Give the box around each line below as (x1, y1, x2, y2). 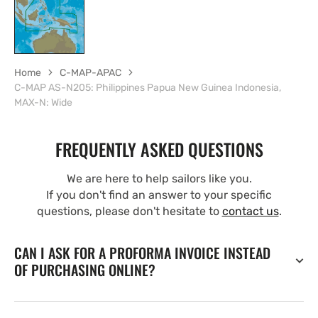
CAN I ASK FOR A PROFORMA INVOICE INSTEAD (14, 241, 270, 263)
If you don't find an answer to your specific (46, 187, 272, 202)
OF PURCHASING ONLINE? (14, 258, 155, 280)
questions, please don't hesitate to (36, 204, 222, 218)
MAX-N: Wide (14, 96, 72, 109)
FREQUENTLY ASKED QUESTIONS (55, 136, 263, 162)
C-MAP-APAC (60, 66, 121, 79)
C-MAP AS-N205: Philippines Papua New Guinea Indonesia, (14, 81, 281, 94)
